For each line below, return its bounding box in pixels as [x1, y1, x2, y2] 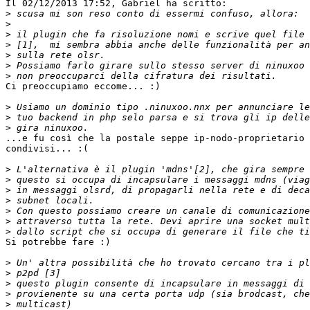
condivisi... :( [6, 143, 89, 154]
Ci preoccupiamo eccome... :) [6, 81, 161, 92]
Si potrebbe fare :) [6, 237, 111, 248]
